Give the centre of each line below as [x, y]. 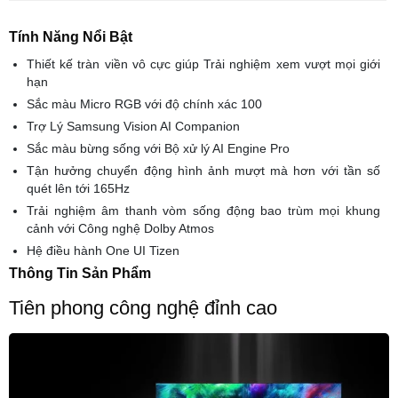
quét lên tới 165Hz [78, 188]
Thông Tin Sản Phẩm [80, 273]
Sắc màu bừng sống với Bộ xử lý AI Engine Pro [158, 148]
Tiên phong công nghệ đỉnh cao [143, 307]
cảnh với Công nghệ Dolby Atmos [120, 228]
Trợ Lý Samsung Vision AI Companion [133, 126]
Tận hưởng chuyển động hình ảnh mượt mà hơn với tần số [203, 170]
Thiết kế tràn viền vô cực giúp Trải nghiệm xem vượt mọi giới [203, 64]
